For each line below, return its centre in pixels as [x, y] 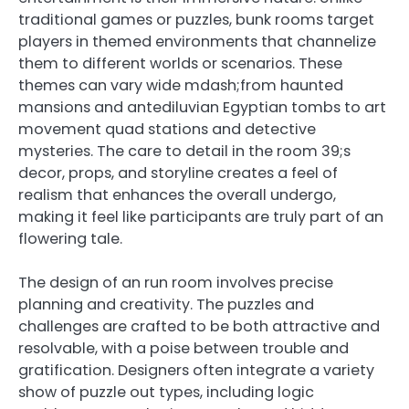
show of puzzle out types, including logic [166, 393]
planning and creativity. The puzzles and [166, 305]
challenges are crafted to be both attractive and [199, 327]
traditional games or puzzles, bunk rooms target [196, 20]
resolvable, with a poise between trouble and [184, 349]
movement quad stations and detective [167, 130]
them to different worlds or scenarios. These [180, 64]
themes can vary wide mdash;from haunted [181, 86]
